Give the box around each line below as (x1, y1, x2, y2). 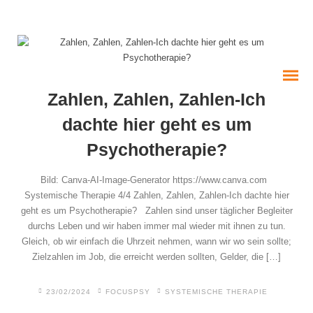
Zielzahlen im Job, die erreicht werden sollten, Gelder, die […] (32, 252, 281, 262)
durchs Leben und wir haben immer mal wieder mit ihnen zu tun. (27, 221, 286, 231)
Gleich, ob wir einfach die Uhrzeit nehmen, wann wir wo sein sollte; (22, 236, 291, 247)
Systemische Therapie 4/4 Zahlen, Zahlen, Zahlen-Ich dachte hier (24, 190, 289, 201)
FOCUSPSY (105, 288, 150, 296)
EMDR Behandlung (10, 296, 129, 307)
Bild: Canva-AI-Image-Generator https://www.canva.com (41, 175, 272, 185)
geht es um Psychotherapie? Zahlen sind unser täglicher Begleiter (20, 205, 293, 216)
